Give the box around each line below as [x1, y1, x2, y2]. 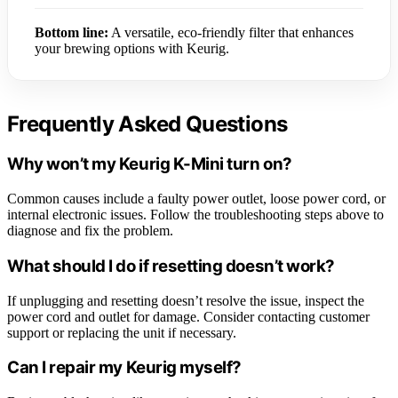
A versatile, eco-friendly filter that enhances [108, 24, 354, 40]
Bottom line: [35, 24, 108, 40]
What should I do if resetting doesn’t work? [7, 255, 335, 276]
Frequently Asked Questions [7, 110, 288, 137]
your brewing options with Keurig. [35, 40, 229, 56]
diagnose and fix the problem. [7, 223, 173, 239]
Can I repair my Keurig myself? [7, 357, 242, 378]
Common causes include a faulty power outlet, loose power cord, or [7, 191, 386, 207]
